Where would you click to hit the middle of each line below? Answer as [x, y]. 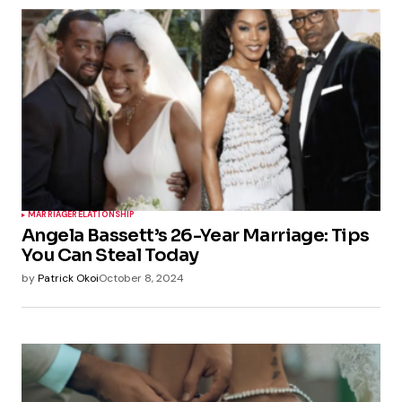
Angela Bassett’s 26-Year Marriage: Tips [196, 236]
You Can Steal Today [110, 256]
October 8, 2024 [141, 279]
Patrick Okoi [68, 279]
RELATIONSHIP [104, 215]
